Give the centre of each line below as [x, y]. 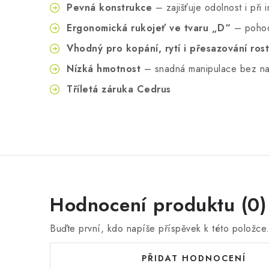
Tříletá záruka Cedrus [119, 89]
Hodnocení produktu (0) [158, 204]
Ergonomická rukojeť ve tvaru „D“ [149, 28]
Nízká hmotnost [104, 68]
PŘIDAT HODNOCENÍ [194, 258]
